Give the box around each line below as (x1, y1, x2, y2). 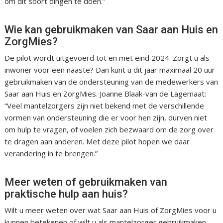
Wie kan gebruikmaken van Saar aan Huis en (4, 23, 219, 36)
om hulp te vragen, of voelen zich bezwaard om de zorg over (4, 124, 214, 135)
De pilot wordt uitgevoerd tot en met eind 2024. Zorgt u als (4, 53, 210, 63)
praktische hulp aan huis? (4, 188, 128, 201)
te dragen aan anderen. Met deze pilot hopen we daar (4, 136, 190, 147)
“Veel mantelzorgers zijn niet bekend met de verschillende (4, 101, 205, 111)
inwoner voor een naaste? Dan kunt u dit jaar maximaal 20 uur (4, 65, 216, 75)
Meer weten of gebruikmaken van (4, 176, 168, 189)
